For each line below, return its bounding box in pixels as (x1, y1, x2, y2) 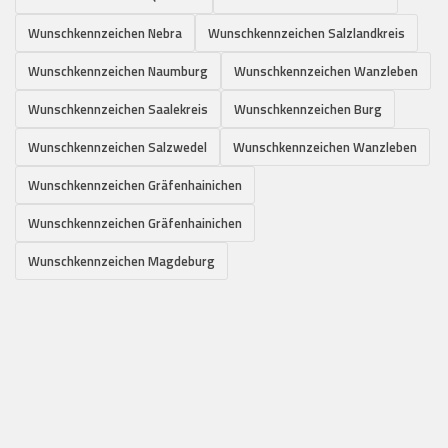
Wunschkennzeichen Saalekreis (28, 98, 208, 119)
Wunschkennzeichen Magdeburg (28, 250, 215, 271)
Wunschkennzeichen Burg (234, 98, 382, 119)
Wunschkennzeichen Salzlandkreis (208, 22, 405, 43)
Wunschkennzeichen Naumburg (28, 60, 208, 81)
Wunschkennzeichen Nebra (28, 22, 182, 43)
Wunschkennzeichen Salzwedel (28, 136, 207, 157)
